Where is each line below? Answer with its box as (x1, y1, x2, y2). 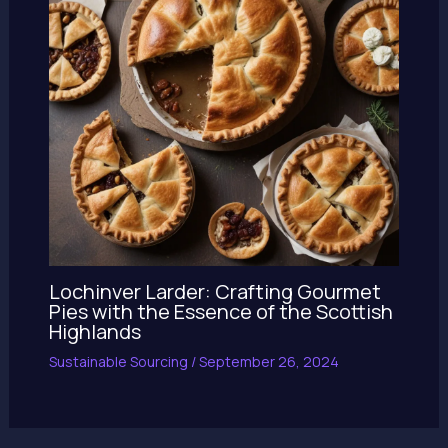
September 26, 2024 (198, 351, 339, 371)
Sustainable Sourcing (48, 351, 188, 371)
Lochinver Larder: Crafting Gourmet (48, 277, 381, 305)
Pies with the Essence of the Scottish (48, 297, 393, 325)
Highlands (48, 317, 141, 345)
